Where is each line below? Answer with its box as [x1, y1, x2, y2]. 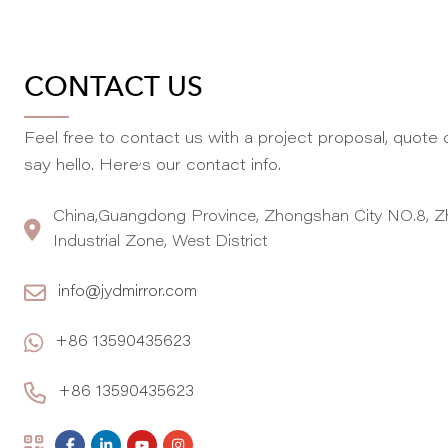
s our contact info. [142, 158, 281, 175]
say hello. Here [24, 158, 139, 175]
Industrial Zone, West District [53, 235, 267, 251]
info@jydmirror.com [58, 285, 197, 301]
